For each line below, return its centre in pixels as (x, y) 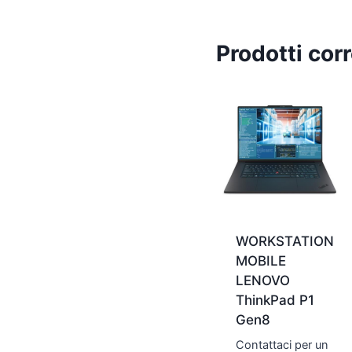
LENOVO (262, 281)
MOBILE (260, 261)
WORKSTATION (284, 242)
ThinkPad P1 (275, 301)
